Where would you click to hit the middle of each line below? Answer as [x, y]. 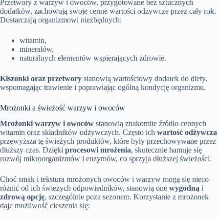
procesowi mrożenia [98, 150]
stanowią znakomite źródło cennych [150, 124]
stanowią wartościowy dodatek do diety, [144, 78]
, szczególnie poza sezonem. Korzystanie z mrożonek [127, 197]
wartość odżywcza [187, 132]
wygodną [184, 188]
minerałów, [37, 49]
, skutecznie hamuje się [166, 150]
